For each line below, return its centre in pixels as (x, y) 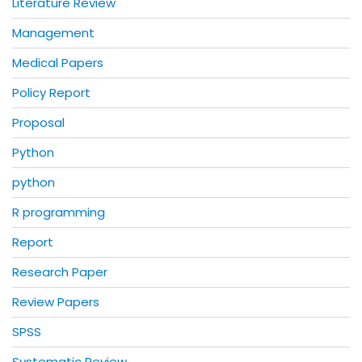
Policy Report (51, 92)
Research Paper (60, 271)
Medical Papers (58, 62)
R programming (59, 212)
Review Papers (56, 301)
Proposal (38, 122)
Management (53, 32)
